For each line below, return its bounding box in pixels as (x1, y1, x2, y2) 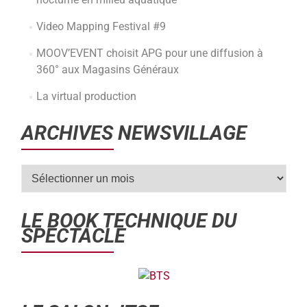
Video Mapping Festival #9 (36, 20, 166, 33)
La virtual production (36, 90, 136, 103)
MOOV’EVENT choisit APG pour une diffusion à (36, 47, 263, 60)
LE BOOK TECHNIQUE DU (21, 209, 237, 232)
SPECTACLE (21, 224, 125, 247)
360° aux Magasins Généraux (36, 63, 179, 76)
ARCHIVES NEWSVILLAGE (21, 121, 247, 145)
